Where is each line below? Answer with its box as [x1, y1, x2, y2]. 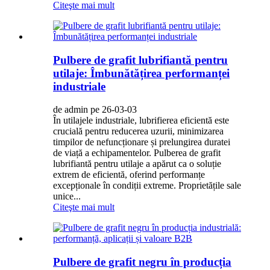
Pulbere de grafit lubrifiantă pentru [53, 53, 228, 66]
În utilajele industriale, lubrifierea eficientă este [53, 115, 229, 126]
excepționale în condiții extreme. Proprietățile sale [53, 180, 241, 191]
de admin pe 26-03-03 [53, 104, 137, 115]
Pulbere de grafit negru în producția [53, 256, 231, 269]
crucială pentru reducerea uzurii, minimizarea [53, 126, 224, 137]
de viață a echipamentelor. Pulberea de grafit [53, 148, 221, 159]
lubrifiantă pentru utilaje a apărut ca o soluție [53, 159, 221, 169]
